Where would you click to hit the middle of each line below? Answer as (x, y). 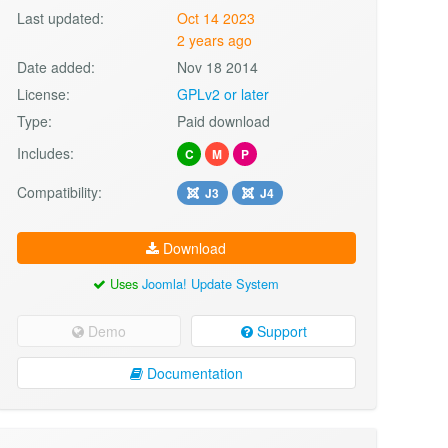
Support (279, 330)
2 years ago (215, 39)
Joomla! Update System (211, 283)
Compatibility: (59, 191)
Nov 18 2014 (218, 66)
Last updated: (60, 17)
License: (43, 93)
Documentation (192, 372)
